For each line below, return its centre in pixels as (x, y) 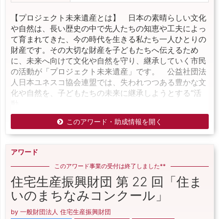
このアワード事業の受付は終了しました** (110, 166)
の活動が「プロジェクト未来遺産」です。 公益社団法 (109, 71)
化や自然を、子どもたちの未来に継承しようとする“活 (106, 93)
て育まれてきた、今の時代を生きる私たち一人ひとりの (109, 39)
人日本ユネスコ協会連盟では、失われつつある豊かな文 (109, 82)
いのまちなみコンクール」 (89, 195)
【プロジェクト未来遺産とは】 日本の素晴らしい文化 (109, 18)
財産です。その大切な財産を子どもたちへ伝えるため (105, 50)
